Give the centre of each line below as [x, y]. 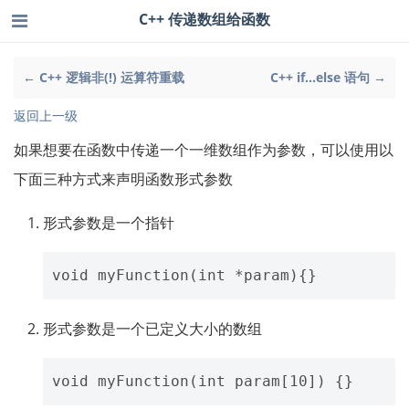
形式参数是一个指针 [109, 223]
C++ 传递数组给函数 [204, 19]
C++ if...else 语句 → [328, 77]
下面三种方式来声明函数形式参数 [123, 179]
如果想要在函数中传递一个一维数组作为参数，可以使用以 [204, 150]
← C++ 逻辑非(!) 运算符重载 [104, 77]
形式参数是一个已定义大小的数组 [152, 329]
